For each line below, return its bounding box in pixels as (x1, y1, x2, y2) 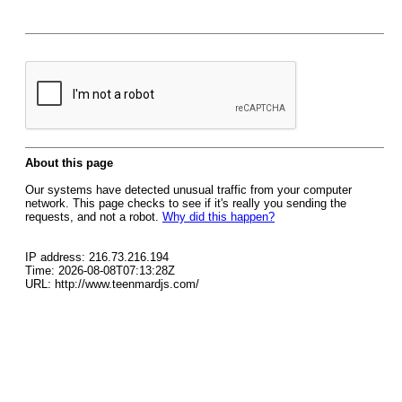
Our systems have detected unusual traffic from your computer (25, 183, 352, 197)
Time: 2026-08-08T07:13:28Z (25, 264, 175, 277)
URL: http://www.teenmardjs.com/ (25, 277, 199, 291)
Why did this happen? (162, 210, 275, 223)
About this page (25, 156, 113, 170)
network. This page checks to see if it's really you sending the (25, 197, 346, 210)
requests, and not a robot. (25, 210, 162, 223)
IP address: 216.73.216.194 (25, 250, 169, 264)
